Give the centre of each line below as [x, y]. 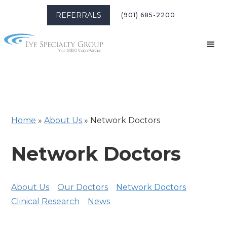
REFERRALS [79, 15]
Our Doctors [83, 187]
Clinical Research [46, 201]
